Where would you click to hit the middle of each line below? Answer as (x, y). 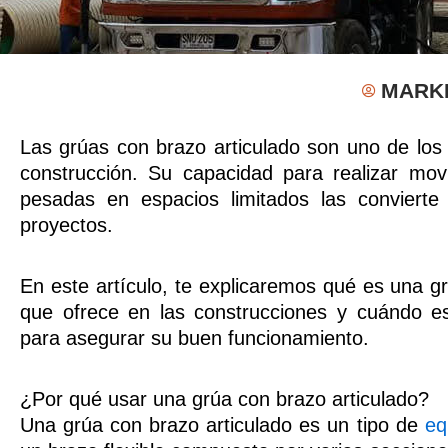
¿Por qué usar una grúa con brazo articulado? (224, 398)
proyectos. (66, 224)
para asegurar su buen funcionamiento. (194, 337)
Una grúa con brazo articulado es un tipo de (222, 424)
